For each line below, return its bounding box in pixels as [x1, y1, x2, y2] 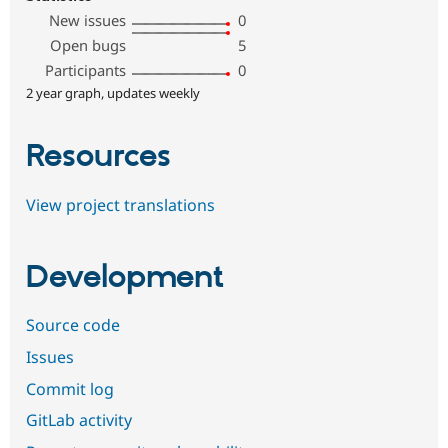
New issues [49, 10, 127, 31]
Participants [45, 60, 127, 81]
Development [26, 258, 224, 299]
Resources [26, 137, 171, 178]
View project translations [26, 193, 215, 216]
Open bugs [50, 35, 127, 56]
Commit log [26, 377, 114, 400]
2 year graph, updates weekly [26, 84, 200, 103]
